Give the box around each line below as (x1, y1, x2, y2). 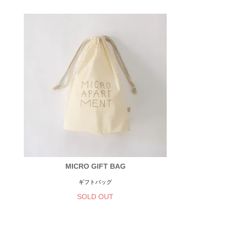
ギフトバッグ (79, 178, 112, 185)
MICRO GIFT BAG (65, 162, 126, 171)
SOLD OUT (77, 193, 114, 201)
